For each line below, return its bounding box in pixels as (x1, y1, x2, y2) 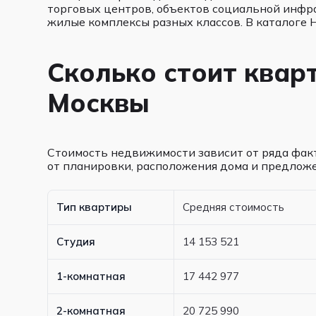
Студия (56, 235, 96, 248)
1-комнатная (56, 269, 126, 283)
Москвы (47, 87, 150, 119)
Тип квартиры (56, 200, 133, 214)
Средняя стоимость (183, 200, 285, 214)
